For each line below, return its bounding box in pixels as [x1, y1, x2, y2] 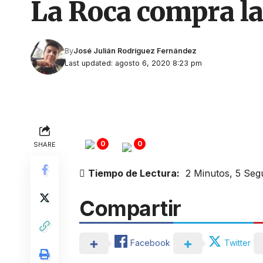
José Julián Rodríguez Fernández [73, 46, 197, 55]
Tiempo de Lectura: [88, 167, 180, 179]
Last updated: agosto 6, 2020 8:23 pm [65, 59, 203, 68]
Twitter [224, 237, 251, 248]
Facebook [130, 237, 171, 248]
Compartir [79, 195, 181, 221]
